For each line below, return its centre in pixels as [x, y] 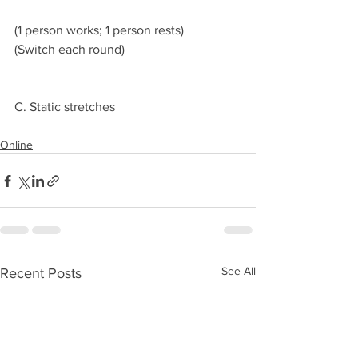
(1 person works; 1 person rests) [99, 30]
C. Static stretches [66, 107]
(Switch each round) [70, 49]
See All [239, 271]
